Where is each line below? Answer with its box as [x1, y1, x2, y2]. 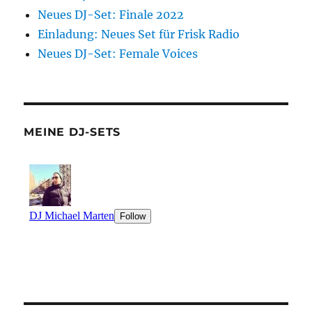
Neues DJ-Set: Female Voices [38, 47, 198, 61]
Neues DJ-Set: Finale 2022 [38, 8, 185, 22]
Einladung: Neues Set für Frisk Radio [38, 27, 240, 41]
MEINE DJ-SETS [24, 125, 121, 139]
